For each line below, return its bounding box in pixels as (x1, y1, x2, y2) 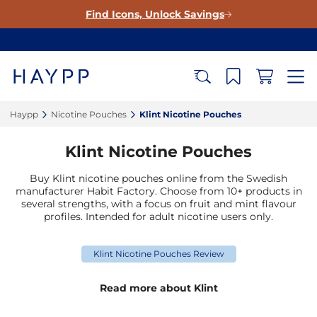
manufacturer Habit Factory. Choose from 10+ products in (15, 185, 302, 197)
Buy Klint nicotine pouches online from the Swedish (30, 172, 287, 185)
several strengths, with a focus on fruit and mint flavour (21, 197, 296, 210)
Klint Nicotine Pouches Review (93, 248, 224, 259)
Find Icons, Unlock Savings (86, 8, 224, 21)
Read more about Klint (99, 282, 218, 294)
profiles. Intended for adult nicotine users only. (44, 210, 273, 223)
